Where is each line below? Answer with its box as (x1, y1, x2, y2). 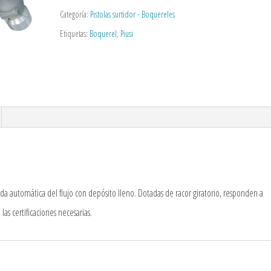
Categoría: (60, 8, 91, 20)
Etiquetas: (60, 27, 90, 39)
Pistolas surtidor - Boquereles (90, 8, 175, 20)
